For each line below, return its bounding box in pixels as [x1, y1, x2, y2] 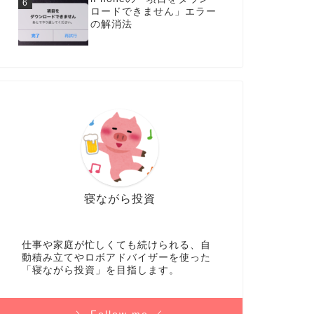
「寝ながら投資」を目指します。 [21, 265, 179, 275]
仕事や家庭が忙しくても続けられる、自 [21, 240, 211, 250]
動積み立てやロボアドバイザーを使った [21, 252, 211, 263]
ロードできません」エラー [90, 6, 217, 17]
